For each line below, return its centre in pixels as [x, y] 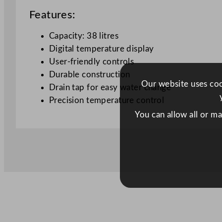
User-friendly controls [91, 61]
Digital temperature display [101, 49]
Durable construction [89, 74]
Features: [52, 15]
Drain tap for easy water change [110, 87]
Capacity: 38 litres [83, 36]
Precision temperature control [107, 100]
